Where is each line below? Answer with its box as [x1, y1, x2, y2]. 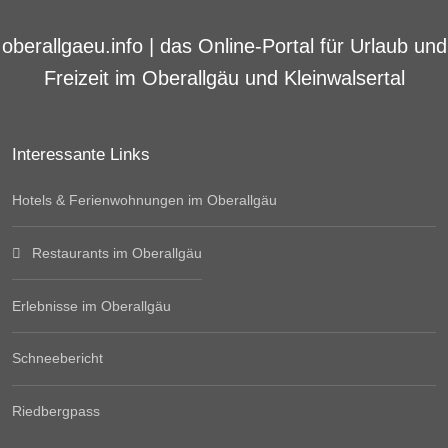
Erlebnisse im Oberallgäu [12, 297, 171, 314]
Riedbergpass [12, 403, 100, 420]
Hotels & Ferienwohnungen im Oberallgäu [12, 192, 277, 209]
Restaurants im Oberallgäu [31, 244, 202, 261]
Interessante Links [12, 143, 150, 164]
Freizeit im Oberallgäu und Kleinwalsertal [43, 66, 405, 89]
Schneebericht [12, 350, 103, 367]
